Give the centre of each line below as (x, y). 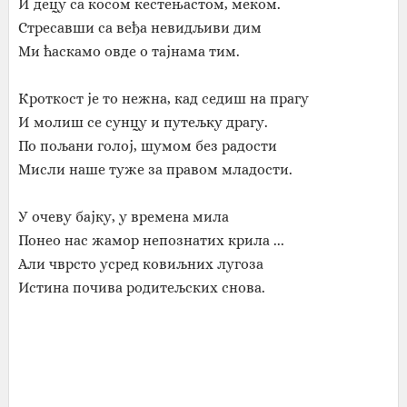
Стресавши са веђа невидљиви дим (139, 28)
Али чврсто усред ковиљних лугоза (140, 264)
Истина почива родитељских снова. (141, 288)
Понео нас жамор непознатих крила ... (151, 240)
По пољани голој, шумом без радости (147, 146)
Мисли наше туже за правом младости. (155, 169)
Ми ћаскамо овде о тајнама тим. (129, 51)
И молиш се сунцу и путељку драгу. (143, 122)
